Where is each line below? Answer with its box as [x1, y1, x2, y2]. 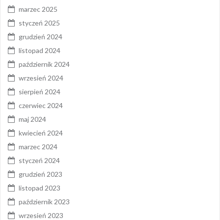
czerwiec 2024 [19, 101, 63, 110]
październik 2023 [19, 197, 70, 206]
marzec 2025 [19, 5, 57, 14]
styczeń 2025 [19, 19, 60, 27]
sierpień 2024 [19, 87, 60, 96]
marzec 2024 [19, 142, 57, 151]
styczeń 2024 [19, 156, 60, 165]
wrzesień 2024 [19, 74, 63, 82]
